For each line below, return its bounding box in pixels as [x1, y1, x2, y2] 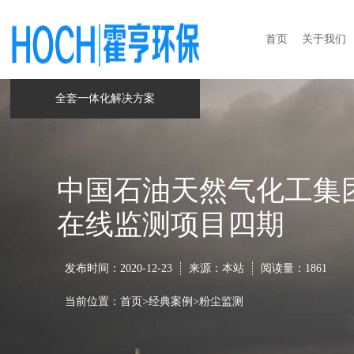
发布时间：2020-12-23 [65, 262, 172, 274]
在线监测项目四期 [57, 209, 284, 240]
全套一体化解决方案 [55, 92, 156, 104]
